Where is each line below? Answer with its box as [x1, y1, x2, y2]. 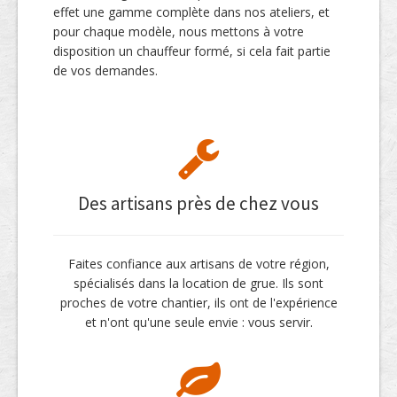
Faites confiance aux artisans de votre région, [67, 255, 330, 273]
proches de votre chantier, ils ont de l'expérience [59, 294, 338, 312]
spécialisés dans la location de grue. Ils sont [74, 275, 323, 292]
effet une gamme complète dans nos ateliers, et [53, 4, 330, 21]
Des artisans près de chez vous [78, 191, 319, 216]
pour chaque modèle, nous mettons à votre [53, 23, 304, 41]
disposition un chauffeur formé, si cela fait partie [53, 43, 331, 60]
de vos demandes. [53, 62, 158, 80]
